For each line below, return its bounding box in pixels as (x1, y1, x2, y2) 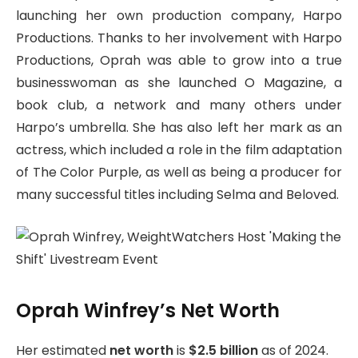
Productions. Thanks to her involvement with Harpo (16, 28, 342, 47)
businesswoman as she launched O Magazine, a (16, 73, 342, 92)
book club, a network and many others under (16, 95, 342, 114)
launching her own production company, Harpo (16, 6, 342, 25)
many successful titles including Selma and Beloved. (16, 185, 339, 204)
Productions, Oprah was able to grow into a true (16, 50, 342, 70)
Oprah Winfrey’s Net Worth (16, 296, 280, 324)
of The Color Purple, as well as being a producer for (16, 162, 342, 181)
